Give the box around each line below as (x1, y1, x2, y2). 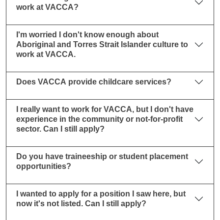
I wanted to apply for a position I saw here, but (16, 189, 186, 198)
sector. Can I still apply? (16, 124, 105, 133)
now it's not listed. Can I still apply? (16, 199, 146, 208)
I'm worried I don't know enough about (16, 30, 159, 39)
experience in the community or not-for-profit (16, 114, 183, 123)
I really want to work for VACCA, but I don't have (16, 105, 193, 113)
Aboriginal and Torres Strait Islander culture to (16, 40, 188, 49)
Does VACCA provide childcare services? (16, 77, 171, 86)
